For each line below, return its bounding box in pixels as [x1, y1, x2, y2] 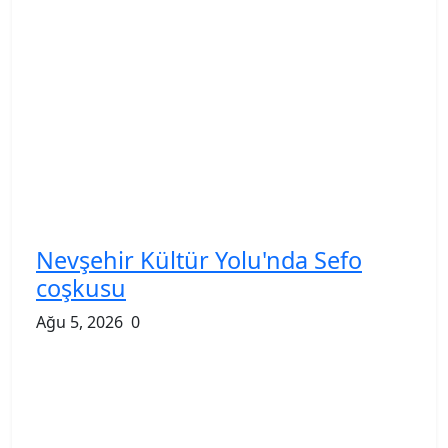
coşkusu [36, 271, 126, 304]
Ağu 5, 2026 [36, 310, 123, 333]
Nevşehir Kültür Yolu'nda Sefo [36, 243, 362, 276]
